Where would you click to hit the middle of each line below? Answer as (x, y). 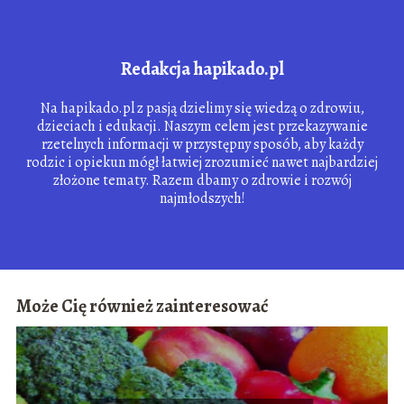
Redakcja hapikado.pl (202, 69)
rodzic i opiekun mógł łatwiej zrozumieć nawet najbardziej (202, 162)
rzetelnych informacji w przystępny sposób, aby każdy (202, 144)
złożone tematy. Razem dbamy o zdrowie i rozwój (202, 180)
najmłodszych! (202, 198)
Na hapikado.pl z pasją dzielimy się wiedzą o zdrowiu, (202, 108)
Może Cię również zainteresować (142, 307)
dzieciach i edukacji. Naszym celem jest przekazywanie (202, 126)
